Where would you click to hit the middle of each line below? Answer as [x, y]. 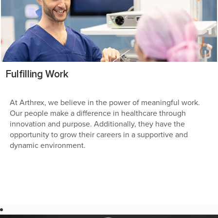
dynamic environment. [48, 145]
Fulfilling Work [37, 74]
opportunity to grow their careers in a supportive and [99, 134]
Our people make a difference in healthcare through [98, 113]
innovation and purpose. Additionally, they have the [97, 124]
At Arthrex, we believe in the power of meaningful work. [105, 102]
